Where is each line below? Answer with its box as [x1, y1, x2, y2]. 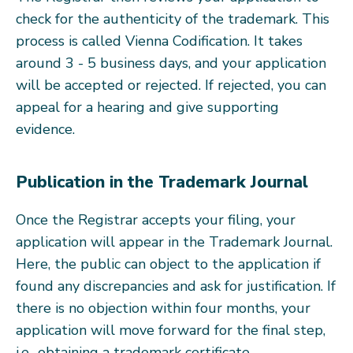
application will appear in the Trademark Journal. [16, 232, 333, 251]
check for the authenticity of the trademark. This [16, 9, 329, 28]
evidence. [16, 119, 75, 139]
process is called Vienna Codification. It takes [16, 31, 303, 50]
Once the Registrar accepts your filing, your [16, 210, 295, 229]
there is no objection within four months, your [16, 298, 310, 318]
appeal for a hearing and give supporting [16, 97, 279, 117]
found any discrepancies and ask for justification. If [16, 276, 336, 295]
